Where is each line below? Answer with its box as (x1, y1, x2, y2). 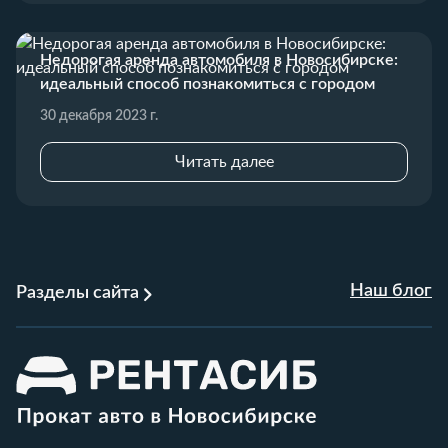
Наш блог (350, 281, 432, 300)
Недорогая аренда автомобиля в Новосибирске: (40, 51, 398, 68)
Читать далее (174, 153, 274, 170)
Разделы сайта (16, 284, 139, 303)
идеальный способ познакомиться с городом (40, 75, 375, 92)
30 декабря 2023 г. (40, 108, 158, 123)
